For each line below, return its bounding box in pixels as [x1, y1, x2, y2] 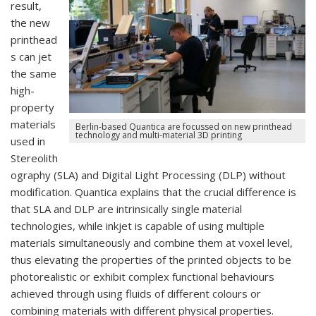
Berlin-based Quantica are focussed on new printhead [75, 121, 292, 133]
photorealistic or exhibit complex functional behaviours [11, 269, 274, 284]
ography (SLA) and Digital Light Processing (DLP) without [11, 167, 286, 182]
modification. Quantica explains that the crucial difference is [11, 184, 296, 199]
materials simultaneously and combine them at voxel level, [11, 235, 293, 250]
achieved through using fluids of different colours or [11, 286, 261, 300]
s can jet [11, 49, 51, 63]
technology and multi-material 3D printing [75, 129, 242, 142]
